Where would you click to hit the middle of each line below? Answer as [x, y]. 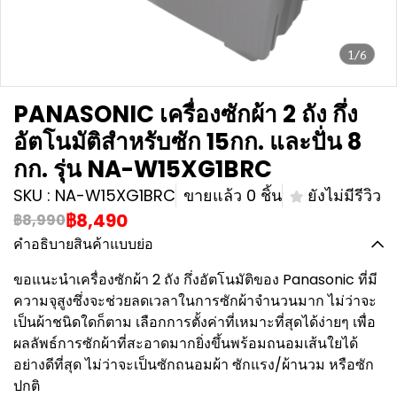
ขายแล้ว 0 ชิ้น [233, 195]
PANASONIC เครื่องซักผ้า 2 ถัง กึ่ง [186, 114]
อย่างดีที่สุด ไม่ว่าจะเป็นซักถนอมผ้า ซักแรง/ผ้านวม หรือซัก [194, 365]
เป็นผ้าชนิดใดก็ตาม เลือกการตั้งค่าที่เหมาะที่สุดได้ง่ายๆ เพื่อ [195, 322]
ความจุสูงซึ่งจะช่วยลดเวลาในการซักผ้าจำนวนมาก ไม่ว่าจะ [195, 301]
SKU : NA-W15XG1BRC [94, 195]
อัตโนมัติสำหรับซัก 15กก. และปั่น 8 [187, 142]
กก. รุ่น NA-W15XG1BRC [143, 169]
